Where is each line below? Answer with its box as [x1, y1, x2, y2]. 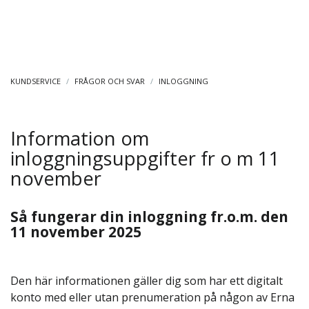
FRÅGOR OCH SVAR [74, 76, 145, 86]
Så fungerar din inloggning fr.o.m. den [10, 207, 288, 226]
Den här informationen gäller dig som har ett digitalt [10, 273, 283, 288]
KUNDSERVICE [10, 76, 61, 86]
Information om [10, 126, 149, 151]
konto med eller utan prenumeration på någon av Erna [10, 290, 295, 305]
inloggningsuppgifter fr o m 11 [10, 146, 280, 171]
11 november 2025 [10, 222, 141, 241]
